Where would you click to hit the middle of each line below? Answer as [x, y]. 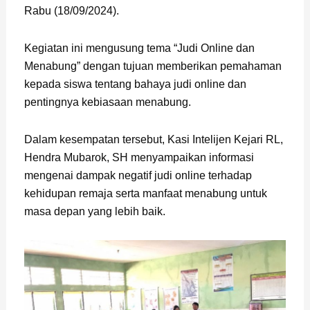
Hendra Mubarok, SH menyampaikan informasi [139, 158]
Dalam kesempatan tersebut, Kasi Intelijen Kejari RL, [153, 140]
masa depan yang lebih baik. [94, 212]
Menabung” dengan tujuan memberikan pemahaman [153, 66]
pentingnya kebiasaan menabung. [107, 102]
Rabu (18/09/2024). [71, 11]
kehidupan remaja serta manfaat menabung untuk [145, 194]
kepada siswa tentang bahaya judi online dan [135, 84]
